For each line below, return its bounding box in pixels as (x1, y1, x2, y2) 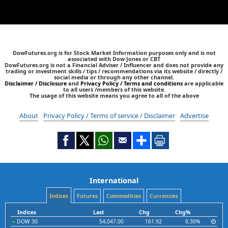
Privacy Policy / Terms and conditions (80, 79, 183, 87)
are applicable (183, 79, 223, 87)
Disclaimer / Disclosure (5, 79, 68, 87)
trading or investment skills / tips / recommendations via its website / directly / (6, 67, 222, 75)
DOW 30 (15, 217, 38, 225)
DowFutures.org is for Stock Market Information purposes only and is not (12, 48, 216, 56)
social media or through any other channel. (54, 73, 174, 81)
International (90, 175, 138, 185)
